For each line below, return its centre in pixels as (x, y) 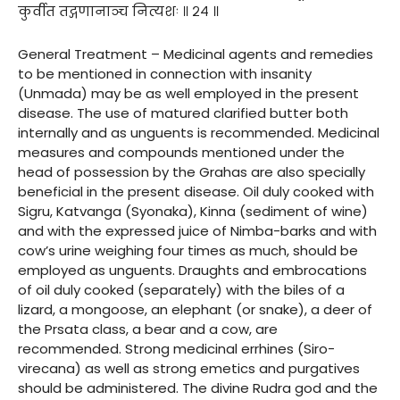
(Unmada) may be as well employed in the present (188, 93)
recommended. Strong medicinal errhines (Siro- (176, 348)
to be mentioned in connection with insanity (165, 73)
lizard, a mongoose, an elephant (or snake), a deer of (195, 309)
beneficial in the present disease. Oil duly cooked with (196, 191)
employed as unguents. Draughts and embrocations (192, 270)
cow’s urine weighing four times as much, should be (188, 250)
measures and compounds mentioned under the (181, 152)
